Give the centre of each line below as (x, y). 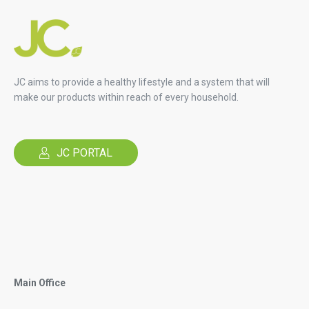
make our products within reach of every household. (126, 98)
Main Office (40, 283)
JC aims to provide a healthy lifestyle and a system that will (142, 82)
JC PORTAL (84, 153)
